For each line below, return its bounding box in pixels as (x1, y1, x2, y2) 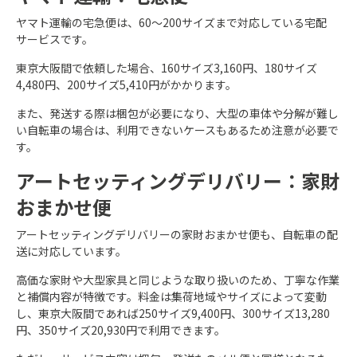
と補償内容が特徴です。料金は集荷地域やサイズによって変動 (16, 288, 327, 304)
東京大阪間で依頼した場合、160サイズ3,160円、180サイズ (16, 60, 317, 76)
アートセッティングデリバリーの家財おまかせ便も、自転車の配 (16, 226, 338, 242)
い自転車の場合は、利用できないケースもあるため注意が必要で (16, 122, 339, 138)
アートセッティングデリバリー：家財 (16, 167, 339, 194)
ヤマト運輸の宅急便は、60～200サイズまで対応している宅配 (16, 14, 327, 30)
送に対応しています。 (16, 243, 127, 259)
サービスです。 (16, 31, 93, 47)
